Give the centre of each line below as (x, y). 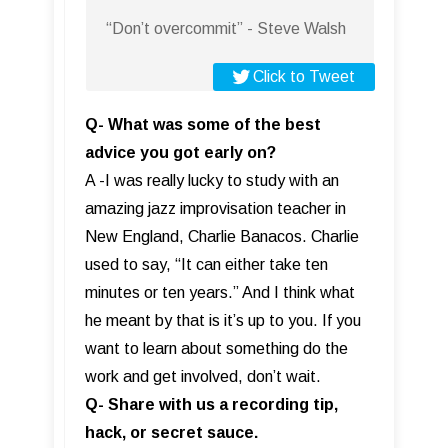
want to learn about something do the (216, 348)
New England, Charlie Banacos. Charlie (222, 236)
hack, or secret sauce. (171, 432)
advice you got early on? (180, 152)
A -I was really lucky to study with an (212, 180)
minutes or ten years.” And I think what (220, 292)
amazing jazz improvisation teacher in (215, 208)
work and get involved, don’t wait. (203, 376)
